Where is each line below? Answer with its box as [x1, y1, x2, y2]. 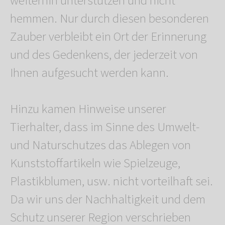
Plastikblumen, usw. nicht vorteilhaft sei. [10, 172, 213, 191]
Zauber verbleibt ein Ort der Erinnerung [10, 28, 206, 46]
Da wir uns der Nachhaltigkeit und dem [10, 190, 205, 209]
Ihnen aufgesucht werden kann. [10, 64, 169, 82]
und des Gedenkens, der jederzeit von [10, 46, 198, 64]
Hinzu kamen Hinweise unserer [10, 100, 166, 119]
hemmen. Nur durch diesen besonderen [10, 10, 209, 28]
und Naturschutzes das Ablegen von [10, 136, 191, 155]
